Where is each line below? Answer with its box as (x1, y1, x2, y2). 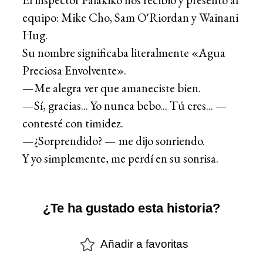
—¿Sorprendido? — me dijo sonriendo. (22, 132, 205, 149)
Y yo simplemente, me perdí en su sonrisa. (22, 150, 218, 166)
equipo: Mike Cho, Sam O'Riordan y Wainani (22, 9, 238, 25)
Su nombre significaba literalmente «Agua (22, 44, 225, 60)
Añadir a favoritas (100, 238, 188, 251)
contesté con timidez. (22, 114, 123, 131)
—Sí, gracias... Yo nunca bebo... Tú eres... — (22, 97, 227, 113)
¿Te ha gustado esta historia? (43, 201, 220, 216)
